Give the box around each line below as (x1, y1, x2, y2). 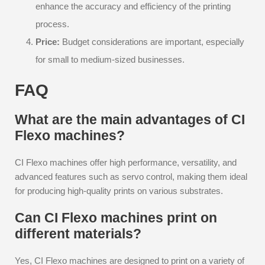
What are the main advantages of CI (15, 112, 245, 127)
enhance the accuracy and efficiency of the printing (35, 1, 231, 11)
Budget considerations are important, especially (60, 37, 244, 47)
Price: (35, 37, 60, 47)
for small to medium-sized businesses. (35, 54, 185, 64)
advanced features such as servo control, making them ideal (15, 172, 247, 182)
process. (35, 19, 69, 29)
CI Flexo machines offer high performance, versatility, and (15, 157, 237, 167)
